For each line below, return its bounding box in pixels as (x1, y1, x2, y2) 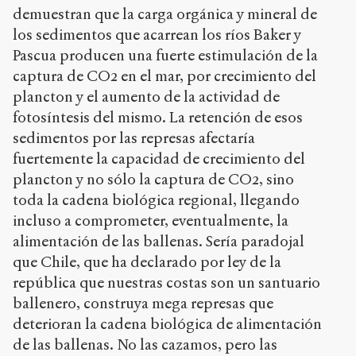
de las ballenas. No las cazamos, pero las (13, 335, 277, 354)
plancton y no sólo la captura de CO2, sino (13, 170, 294, 189)
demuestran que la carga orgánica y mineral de (13, 5, 317, 24)
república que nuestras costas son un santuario (13, 273, 320, 292)
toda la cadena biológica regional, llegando (13, 191, 300, 210)
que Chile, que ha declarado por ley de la (13, 253, 281, 272)
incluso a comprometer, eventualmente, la (13, 211, 288, 230)
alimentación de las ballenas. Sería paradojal (13, 232, 304, 251)
